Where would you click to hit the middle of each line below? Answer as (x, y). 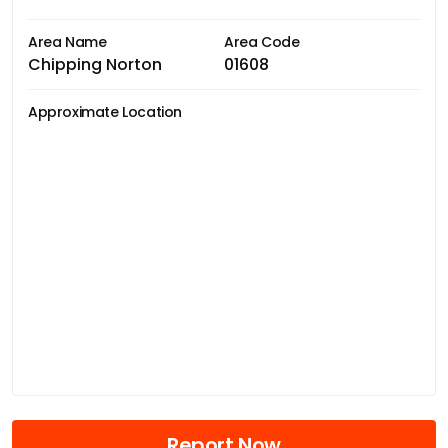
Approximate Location (105, 111)
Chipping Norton (95, 64)
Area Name (67, 41)
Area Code (262, 41)
